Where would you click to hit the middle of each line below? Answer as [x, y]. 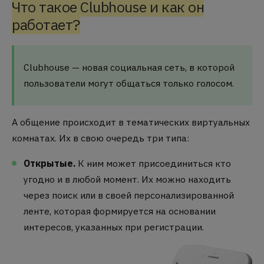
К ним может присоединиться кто [154, 163]
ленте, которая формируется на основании [120, 211]
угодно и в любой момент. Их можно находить [127, 179]
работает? [46, 25]
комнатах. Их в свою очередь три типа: [100, 138]
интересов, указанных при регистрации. [114, 227]
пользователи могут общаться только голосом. [128, 83]
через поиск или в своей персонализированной [129, 195]
